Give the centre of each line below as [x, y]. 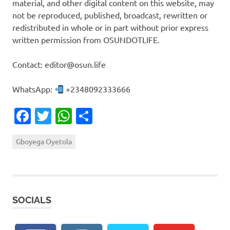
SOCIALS [32, 200]
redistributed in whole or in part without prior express [110, 27]
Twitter [78, 116]
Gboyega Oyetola [44, 141]
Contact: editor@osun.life [59, 64]
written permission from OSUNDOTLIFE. [86, 40]
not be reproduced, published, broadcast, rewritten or [110, 15]
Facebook [66, 116]
